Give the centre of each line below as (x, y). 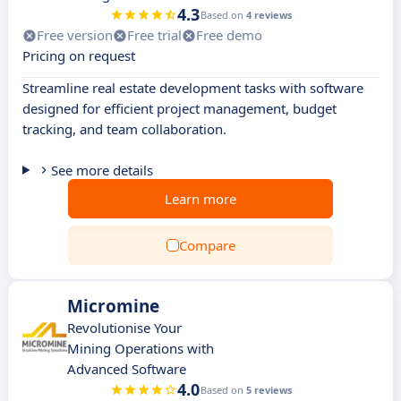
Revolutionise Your (124, 328)
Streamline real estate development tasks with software (193, 88)
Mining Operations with (141, 348)
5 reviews (269, 390)
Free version (75, 35)
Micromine (113, 306)
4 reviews (269, 15)
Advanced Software (127, 369)
